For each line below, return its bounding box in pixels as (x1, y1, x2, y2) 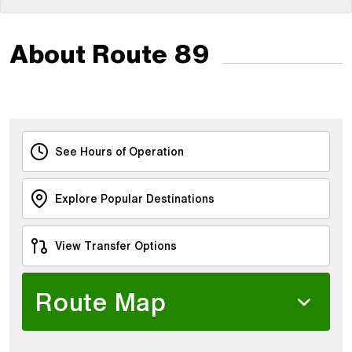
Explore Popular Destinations (55, 189, 214, 207)
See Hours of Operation (55, 142, 184, 159)
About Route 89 (9, 34, 210, 72)
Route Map (35, 282, 167, 321)
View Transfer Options (55, 236, 177, 254)
